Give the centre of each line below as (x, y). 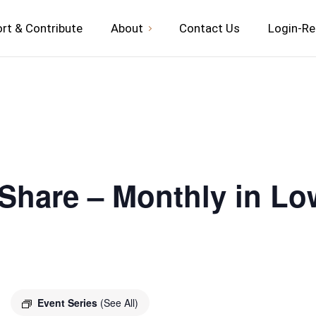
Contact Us (209, 28)
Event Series (69, 303)
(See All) (119, 303)
